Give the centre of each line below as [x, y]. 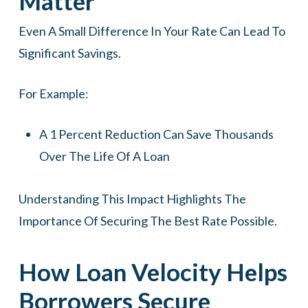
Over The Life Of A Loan [104, 156]
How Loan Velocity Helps [153, 272]
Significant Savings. [69, 53]
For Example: [53, 94]
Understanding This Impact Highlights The [132, 199]
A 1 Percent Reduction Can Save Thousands [156, 134]
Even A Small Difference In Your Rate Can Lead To [152, 31]
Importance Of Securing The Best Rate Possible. [147, 221]
